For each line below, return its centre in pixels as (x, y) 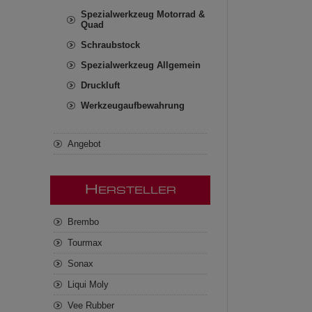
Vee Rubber (91, 305)
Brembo (83, 222)
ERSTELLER (137, 191)
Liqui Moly (88, 284)
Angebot (84, 144)
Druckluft (100, 85)
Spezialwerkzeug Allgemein (141, 65)
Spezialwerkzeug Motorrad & (143, 14)
